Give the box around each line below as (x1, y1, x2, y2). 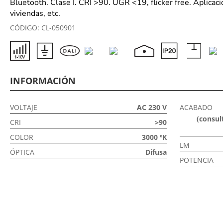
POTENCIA (179, 155, 214, 165)
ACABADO (179, 102, 213, 112)
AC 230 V (136, 102, 167, 112)
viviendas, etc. (9, 7, 60, 19)
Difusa (145, 147, 167, 157)
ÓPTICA (9, 147, 34, 157)
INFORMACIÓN (9, 74, 76, 87)
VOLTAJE (9, 102, 37, 112)
